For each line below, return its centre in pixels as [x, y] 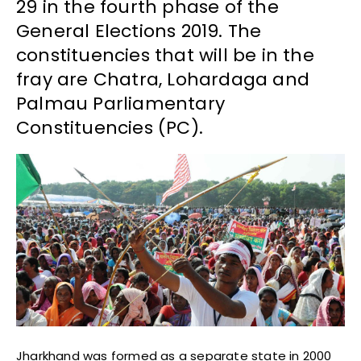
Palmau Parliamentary [120, 104]
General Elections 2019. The [139, 31]
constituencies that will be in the [165, 56]
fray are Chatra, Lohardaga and [163, 80]
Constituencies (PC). [110, 128]
